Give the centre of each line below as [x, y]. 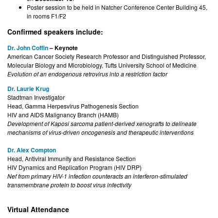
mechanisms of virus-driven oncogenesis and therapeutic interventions [100, 132]
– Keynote [64, 47]
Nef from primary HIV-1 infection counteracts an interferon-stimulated [97, 176]
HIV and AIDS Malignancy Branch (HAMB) [63, 114]
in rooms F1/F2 [47, 16]
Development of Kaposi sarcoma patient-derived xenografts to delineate [102, 123]
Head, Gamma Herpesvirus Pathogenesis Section [74, 106]
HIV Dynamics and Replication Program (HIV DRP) [74, 167]
